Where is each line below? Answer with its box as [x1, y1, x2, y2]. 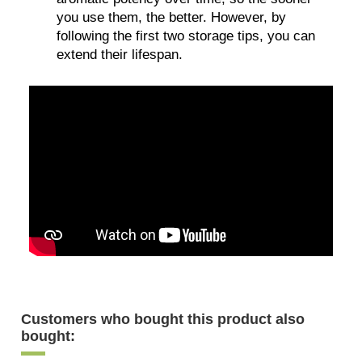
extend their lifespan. [57, 46, 183, 62]
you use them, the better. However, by [57, 9, 287, 25]
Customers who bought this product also [21, 311, 305, 328]
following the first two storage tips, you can [57, 27, 316, 44]
